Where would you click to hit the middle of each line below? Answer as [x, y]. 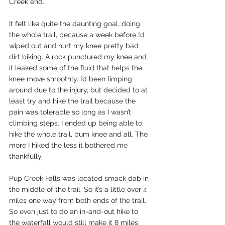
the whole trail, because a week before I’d [78, 35]
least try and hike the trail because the [73, 101]
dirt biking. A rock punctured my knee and [79, 57]
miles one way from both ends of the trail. [79, 201]
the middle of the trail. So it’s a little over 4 [79, 190]
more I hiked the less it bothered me [69, 145]
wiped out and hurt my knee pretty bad [75, 46]
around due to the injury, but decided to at [79, 90]
